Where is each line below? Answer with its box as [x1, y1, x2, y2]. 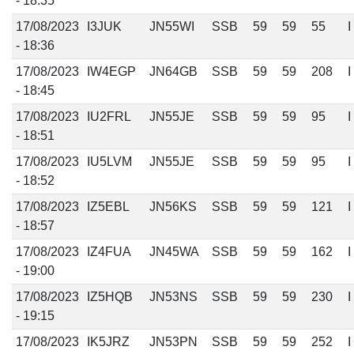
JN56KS [149, 200, 197, 213]
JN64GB [149, 65, 198, 78]
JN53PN [149, 335, 198, 348]
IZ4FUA [86, 245, 131, 258]
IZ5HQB [86, 290, 133, 303]
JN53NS [149, 290, 198, 303]
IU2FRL [86, 110, 131, 123]
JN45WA [149, 245, 199, 258]
